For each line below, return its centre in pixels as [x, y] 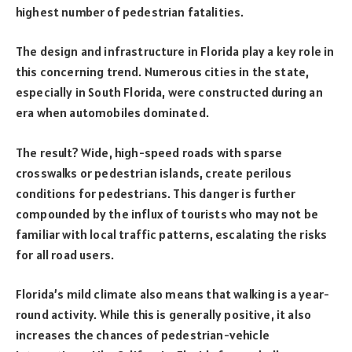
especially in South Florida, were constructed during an [169, 92]
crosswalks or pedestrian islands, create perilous [154, 172]
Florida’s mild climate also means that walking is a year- [173, 294]
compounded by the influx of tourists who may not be [167, 213]
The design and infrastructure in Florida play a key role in [175, 51]
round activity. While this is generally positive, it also [164, 315]
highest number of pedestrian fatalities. [130, 11]
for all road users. [65, 254]
